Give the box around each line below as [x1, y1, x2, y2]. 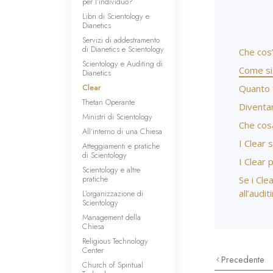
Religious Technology [82, 235, 148, 247]
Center [82, 244, 104, 256]
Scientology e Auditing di [82, 58, 163, 69]
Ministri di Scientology [82, 111, 152, 122]
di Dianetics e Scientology [82, 43, 164, 55]
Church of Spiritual [82, 259, 143, 271]
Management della [82, 211, 141, 223]
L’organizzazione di [82, 188, 143, 199]
